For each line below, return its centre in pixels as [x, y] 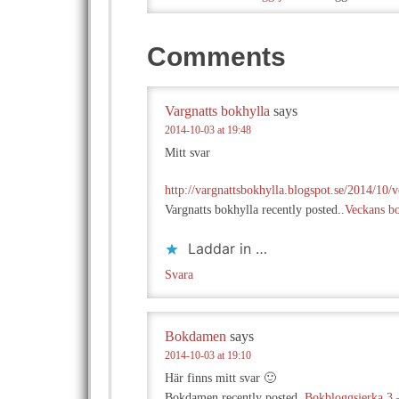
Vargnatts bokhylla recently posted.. [255, 210]
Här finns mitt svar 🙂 [220, 378]
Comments [216, 57]
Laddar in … [228, 248]
